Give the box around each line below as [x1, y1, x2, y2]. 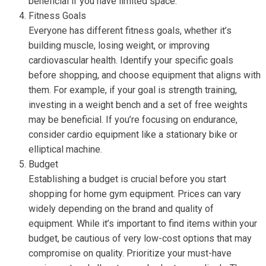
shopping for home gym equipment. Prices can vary [28, 188, 241, 199]
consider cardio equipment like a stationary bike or [28, 129, 237, 140]
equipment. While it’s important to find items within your [28, 218, 257, 229]
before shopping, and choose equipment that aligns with [28, 69, 261, 81]
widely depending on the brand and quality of [28, 203, 214, 214]
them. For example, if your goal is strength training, [28, 84, 237, 96]
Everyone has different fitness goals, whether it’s [28, 25, 232, 36]
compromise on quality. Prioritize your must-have [28, 248, 232, 259]
